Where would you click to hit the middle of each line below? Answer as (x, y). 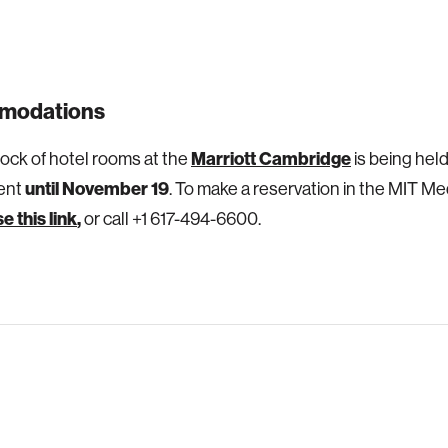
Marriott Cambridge (271, 159)
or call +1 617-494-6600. (171, 219)
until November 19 (97, 189)
